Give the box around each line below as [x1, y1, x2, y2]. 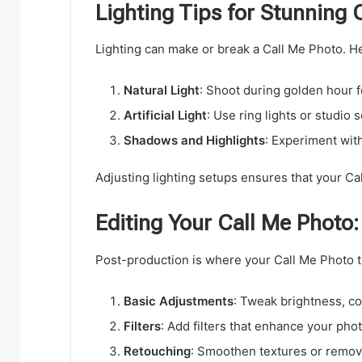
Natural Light [124, 82, 200, 99]
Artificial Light [124, 107, 207, 124]
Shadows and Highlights [124, 133, 265, 149]
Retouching [124, 343, 191, 359]
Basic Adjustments [124, 293, 234, 309]
